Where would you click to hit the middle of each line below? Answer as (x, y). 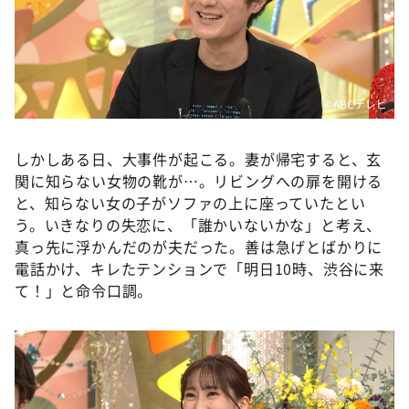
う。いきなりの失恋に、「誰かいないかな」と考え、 (199, 225)
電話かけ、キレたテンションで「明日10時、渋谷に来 (199, 269)
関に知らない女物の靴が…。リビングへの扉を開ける (199, 181)
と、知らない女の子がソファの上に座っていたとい (190, 203)
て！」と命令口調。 (84, 291)
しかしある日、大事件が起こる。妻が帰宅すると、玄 (199, 159)
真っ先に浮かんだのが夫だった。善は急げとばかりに (199, 247)
